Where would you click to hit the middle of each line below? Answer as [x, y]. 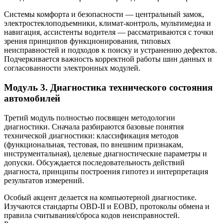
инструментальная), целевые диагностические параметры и [106, 153]
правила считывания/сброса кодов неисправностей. [92, 215]
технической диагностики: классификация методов [91, 135]
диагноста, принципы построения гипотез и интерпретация [106, 171]
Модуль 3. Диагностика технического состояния [108, 87]
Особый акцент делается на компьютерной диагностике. [100, 197]
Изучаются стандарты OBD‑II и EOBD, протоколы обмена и [107, 206]
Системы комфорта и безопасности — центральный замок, [104, 14]
